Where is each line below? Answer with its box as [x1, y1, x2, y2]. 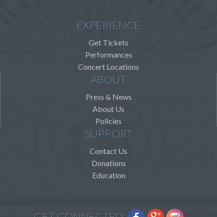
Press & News [85, 92, 132, 101]
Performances [85, 50, 132, 59]
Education [92, 170, 125, 180]
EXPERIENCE [77, 18, 140, 31]
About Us [93, 104, 124, 113]
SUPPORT [84, 127, 133, 140]
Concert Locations [78, 62, 139, 71]
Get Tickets [89, 38, 128, 47]
